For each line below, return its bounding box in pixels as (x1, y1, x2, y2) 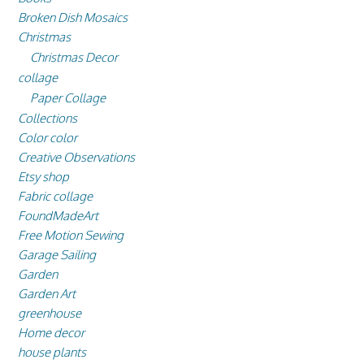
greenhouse (18, 305, 81, 322)
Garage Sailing (18, 247, 96, 263)
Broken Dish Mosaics (18, 10, 128, 26)
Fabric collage (18, 188, 93, 205)
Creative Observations (18, 149, 135, 166)
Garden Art (18, 286, 76, 302)
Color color (18, 130, 77, 146)
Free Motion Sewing (18, 227, 123, 244)
